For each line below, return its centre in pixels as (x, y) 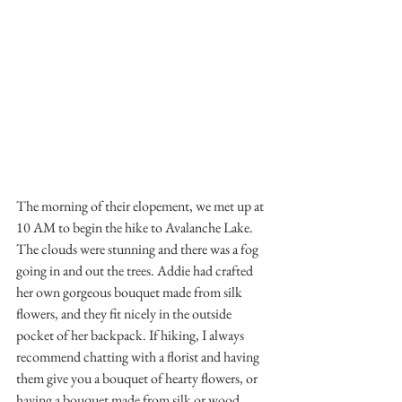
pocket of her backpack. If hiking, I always (131, 336)
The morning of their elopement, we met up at (141, 206)
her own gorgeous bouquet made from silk (131, 293)
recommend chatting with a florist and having (139, 357)
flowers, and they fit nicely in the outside (125, 314)
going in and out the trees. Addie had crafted (136, 271)
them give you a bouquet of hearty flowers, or (138, 379)
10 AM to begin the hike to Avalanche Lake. (136, 228)
